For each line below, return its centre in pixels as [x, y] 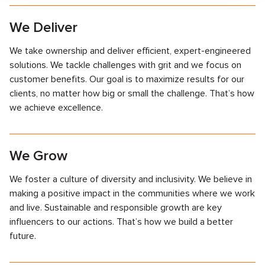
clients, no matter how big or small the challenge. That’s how [132, 93]
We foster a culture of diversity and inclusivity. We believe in [131, 179]
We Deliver [43, 28]
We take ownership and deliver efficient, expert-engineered [130, 51]
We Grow [38, 156]
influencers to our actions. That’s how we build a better [121, 222]
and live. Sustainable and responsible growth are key [116, 208]
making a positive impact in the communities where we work [132, 193]
